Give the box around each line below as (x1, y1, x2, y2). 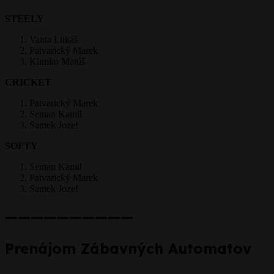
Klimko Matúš (29, 56, 85, 67)
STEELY (5, 13, 44, 24)
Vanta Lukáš (29, 34, 78, 45)
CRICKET (5, 76, 51, 87)
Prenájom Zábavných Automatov (5, 240, 251, 258)
